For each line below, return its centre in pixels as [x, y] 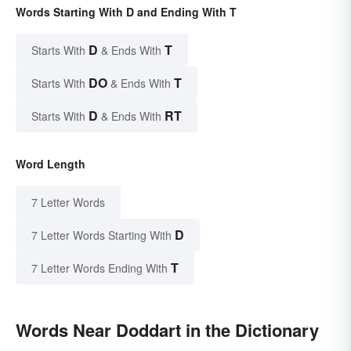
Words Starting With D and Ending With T [126, 11]
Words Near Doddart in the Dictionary [167, 329]
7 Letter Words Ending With [100, 268]
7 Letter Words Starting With [101, 235]
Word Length [51, 163]
